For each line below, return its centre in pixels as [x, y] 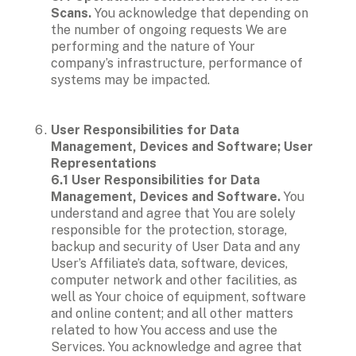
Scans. [71, 13]
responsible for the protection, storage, [169, 230]
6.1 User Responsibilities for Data [155, 180]
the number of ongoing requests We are [169, 29]
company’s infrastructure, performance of [177, 63]
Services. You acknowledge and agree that [176, 346]
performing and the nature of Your [153, 46]
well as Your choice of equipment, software [178, 296]
